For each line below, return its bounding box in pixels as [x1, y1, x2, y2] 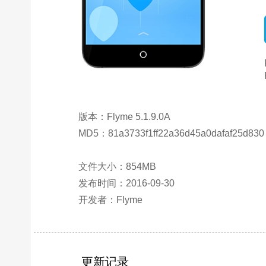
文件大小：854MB [78, 161, 156, 172]
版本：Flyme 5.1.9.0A [78, 112, 170, 122]
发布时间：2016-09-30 [78, 178, 175, 188]
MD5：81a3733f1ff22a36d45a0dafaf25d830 [78, 128, 264, 138]
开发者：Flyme [78, 195, 142, 205]
